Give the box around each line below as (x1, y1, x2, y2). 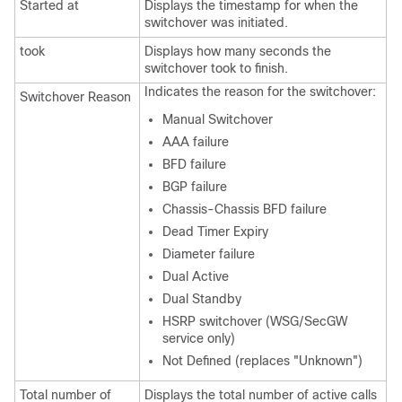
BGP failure (162, 179, 227, 194)
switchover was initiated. (144, 15, 288, 30)
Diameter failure (162, 247, 255, 261)
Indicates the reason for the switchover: (144, 84, 376, 99)
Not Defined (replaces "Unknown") (162, 354, 363, 368)
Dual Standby (162, 292, 241, 306)
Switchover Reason (20, 90, 131, 104)
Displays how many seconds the (144, 44, 331, 58)
